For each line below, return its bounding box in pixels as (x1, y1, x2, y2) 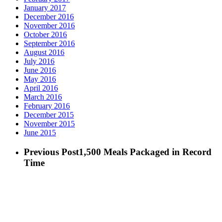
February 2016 (24, 102, 70, 111)
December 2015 (24, 111, 74, 119)
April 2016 (24, 84, 58, 93)
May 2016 (24, 75, 56, 84)
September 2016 (24, 39, 75, 48)
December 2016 (24, 12, 74, 21)
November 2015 (24, 119, 75, 128)
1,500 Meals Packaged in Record (79, 147, 212, 158)
